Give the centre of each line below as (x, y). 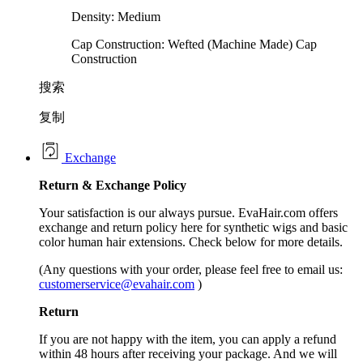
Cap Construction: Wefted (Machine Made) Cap (194, 45)
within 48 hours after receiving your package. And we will (188, 354)
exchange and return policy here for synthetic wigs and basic (193, 228)
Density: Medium (116, 17)
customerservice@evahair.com (117, 284)
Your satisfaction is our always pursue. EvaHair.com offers (188, 213)
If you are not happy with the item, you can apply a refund (188, 340)
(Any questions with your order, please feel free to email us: (191, 270)
